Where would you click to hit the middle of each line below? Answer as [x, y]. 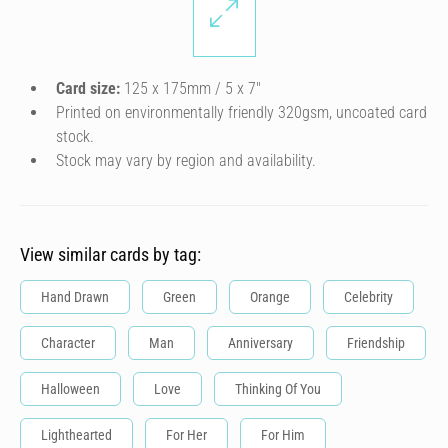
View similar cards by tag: [110, 254]
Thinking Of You [278, 389]
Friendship [376, 343]
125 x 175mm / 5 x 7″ [190, 88]
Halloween [70, 389]
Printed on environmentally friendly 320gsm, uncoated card [241, 112]
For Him [283, 435]
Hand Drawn [75, 297]
